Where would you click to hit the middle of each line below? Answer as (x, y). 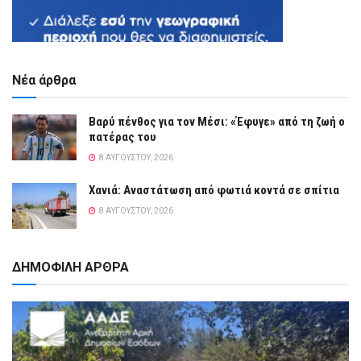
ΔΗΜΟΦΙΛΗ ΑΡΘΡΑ (71, 268)
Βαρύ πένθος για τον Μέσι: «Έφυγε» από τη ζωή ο (217, 122)
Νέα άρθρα (44, 81)
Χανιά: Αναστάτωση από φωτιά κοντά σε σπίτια (214, 191)
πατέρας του (122, 137)
